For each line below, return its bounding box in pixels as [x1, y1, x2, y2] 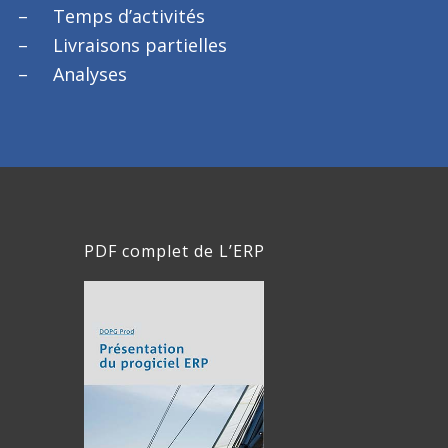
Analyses [53, 62, 128, 86]
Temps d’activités [53, 4, 206, 28]
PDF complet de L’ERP [84, 240, 265, 262]
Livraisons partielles [53, 33, 228, 57]
